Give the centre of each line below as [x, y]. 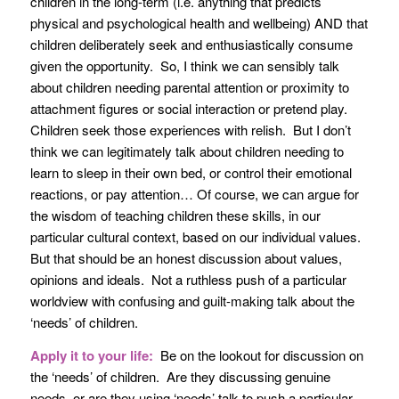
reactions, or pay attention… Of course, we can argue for [194, 194]
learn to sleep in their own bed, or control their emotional [191, 173]
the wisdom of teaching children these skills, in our [175, 216]
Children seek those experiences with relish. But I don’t [190, 130]
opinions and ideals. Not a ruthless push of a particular [188, 280]
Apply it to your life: [91, 356]
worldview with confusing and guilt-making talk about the [192, 301]
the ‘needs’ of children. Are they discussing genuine [180, 377]
